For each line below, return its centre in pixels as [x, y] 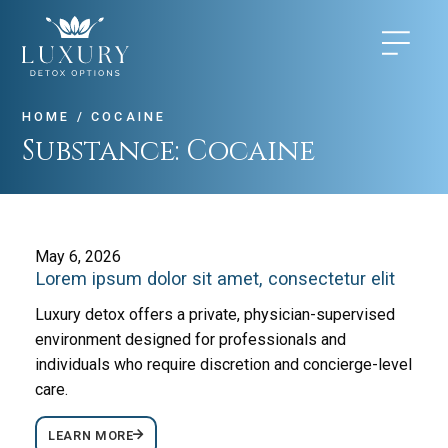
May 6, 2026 [78, 256]
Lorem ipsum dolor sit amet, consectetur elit [215, 278]
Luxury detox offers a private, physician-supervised [215, 315]
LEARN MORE [91, 436]
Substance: [104, 151]
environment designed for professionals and [191, 340]
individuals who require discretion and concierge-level [224, 365]
